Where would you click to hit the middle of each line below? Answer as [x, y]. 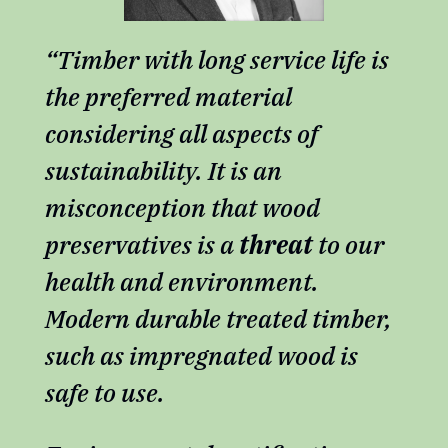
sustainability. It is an [163, 170]
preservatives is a [141, 244]
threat [278, 244]
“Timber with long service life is [216, 59]
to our [350, 244]
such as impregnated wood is [201, 355]
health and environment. [181, 281]
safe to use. [104, 392]
